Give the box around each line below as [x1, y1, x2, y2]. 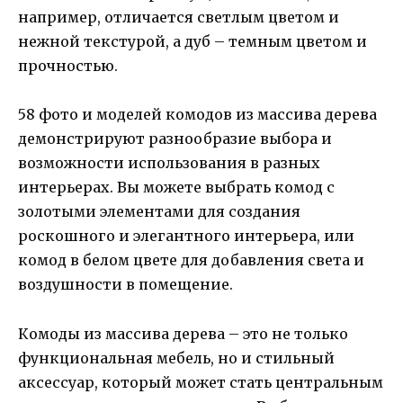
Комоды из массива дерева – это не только [18, 324, 348, 343]
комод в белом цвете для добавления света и [18, 251, 364, 270]
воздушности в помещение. [18, 275, 233, 294]
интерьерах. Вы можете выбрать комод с [18, 178, 335, 197]
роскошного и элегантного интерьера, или [18, 227, 354, 246]
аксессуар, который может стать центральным [18, 372, 383, 391]
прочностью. [18, 57, 118, 76]
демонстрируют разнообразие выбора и [18, 130, 332, 148]
